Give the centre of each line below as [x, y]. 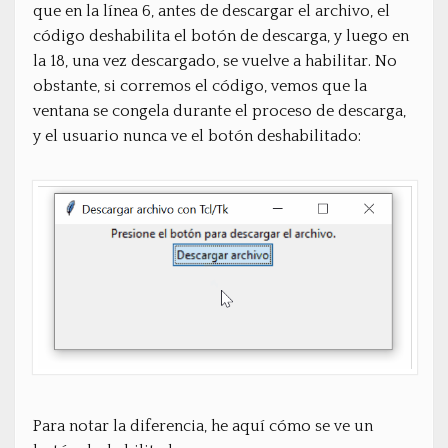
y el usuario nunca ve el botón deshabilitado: [197, 136]
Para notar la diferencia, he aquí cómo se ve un [203, 426]
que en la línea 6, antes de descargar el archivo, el [211, 11]
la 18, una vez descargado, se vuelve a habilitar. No [215, 61]
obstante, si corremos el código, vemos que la [200, 86]
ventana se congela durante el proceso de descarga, [219, 111]
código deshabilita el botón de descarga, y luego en [221, 36]
